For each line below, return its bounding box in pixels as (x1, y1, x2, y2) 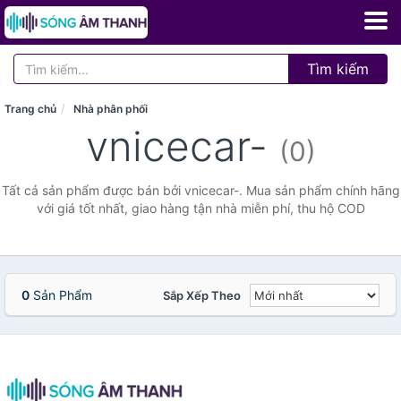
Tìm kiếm (307, 60, 369, 78)
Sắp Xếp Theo (163, 288, 241, 303)
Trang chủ (4, 102, 56, 115)
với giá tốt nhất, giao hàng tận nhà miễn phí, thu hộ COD (36, 200, 365, 216)
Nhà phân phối (73, 102, 148, 115)
